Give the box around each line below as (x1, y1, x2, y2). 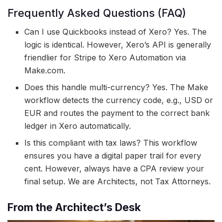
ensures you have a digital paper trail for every (24, 151, 202, 161)
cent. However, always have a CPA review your (24, 164, 205, 174)
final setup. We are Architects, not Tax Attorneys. (24, 176, 211, 187)
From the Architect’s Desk (7, 201, 141, 214)
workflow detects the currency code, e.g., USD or (24, 95, 214, 106)
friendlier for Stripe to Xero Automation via (24, 53, 186, 63)
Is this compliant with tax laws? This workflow (24, 138, 198, 148)
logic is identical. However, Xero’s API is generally (24, 40, 212, 50)
